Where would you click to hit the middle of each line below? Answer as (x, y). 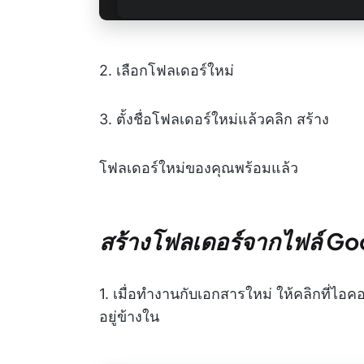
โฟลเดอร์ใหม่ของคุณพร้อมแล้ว (199, 167)
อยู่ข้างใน (129, 316)
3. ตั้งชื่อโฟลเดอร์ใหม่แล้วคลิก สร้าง (214, 119)
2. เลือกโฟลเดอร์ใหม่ (167, 70)
